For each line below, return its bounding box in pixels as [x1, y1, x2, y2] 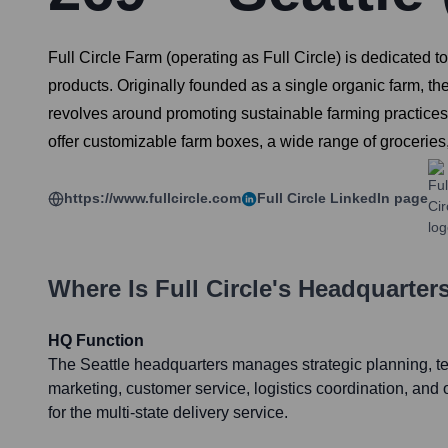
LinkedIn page [326, 190, 428, 207]
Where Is [48, 275, 155, 303]
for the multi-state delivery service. [48, 404, 288, 422]
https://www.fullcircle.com [64, 190, 241, 207]
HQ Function [48, 332, 144, 350]
